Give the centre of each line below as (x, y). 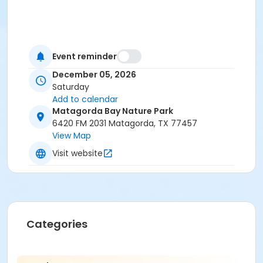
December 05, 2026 (94, 75)
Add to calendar (85, 100)
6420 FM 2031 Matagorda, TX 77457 (125, 124)
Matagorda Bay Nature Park (113, 111)
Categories (57, 224)
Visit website (77, 153)
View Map (72, 136)
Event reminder (85, 56)
